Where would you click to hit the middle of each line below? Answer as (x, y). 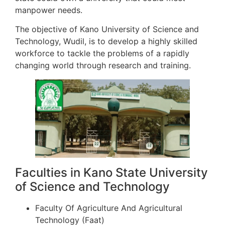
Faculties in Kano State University (111, 172)
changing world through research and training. (103, 66)
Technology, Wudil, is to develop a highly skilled (106, 41)
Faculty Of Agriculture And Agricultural (109, 208)
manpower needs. (49, 10)
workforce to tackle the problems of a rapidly (102, 53)
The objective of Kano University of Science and (107, 29)
